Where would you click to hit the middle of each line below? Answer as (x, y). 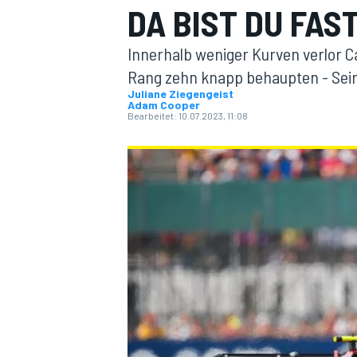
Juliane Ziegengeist (180, 94)
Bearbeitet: (152, 116)
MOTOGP (147, 156)
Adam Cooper (164, 105)
